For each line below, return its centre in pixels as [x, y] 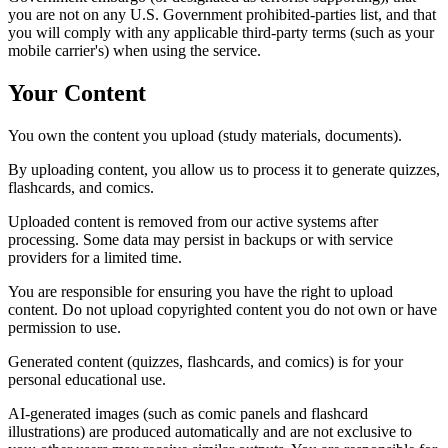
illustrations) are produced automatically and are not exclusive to [210, 431]
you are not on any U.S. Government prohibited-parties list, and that [222, 15]
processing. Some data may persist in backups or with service [200, 239]
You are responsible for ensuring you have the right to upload [200, 291]
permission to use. [64, 327]
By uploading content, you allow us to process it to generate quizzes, [224, 169]
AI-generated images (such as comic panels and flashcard [188, 413]
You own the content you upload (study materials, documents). [205, 135]
